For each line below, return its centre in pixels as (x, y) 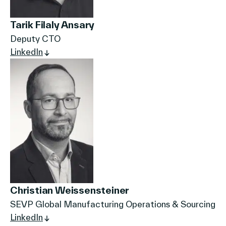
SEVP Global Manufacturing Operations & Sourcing (113, 204)
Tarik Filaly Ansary (52, 24)
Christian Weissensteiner (70, 190)
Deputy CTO (35, 38)
